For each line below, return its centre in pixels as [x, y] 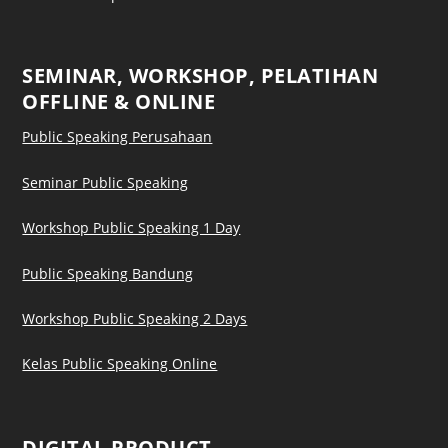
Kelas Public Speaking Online [120, 364]
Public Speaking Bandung [108, 273]
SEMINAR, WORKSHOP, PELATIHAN [200, 76]
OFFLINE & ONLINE [119, 102]
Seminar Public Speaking [105, 182]
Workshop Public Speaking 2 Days [135, 318]
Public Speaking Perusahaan [117, 137]
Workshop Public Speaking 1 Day [131, 228]
